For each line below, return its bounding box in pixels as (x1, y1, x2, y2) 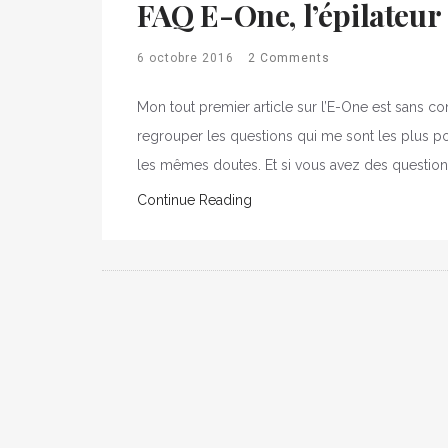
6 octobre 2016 (137, 51, 234, 65)
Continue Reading (137, 192, 252, 208)
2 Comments (248, 51, 330, 65)
